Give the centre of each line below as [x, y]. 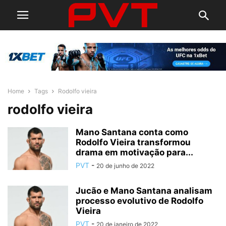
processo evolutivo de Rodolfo [139, 201]
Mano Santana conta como [132, 132]
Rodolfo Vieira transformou [133, 143]
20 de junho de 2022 [125, 166]
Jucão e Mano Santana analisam [144, 191]
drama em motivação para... [134, 153]
